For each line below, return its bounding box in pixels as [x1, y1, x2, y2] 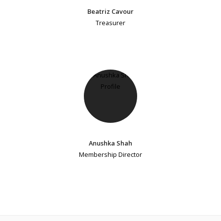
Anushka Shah [89, 138, 132, 147]
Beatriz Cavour [87, 6, 134, 16]
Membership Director [79, 149, 142, 159]
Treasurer [96, 18, 125, 27]
